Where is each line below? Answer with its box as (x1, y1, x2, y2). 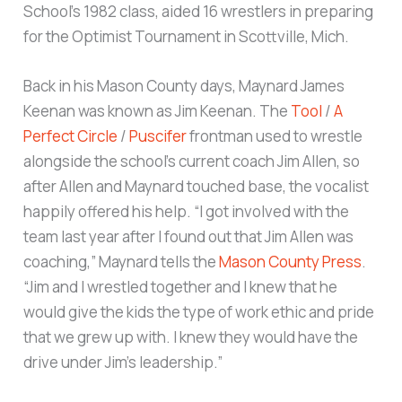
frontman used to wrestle (187, 126, 363, 147)
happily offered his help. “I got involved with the (23, 201, 350, 223)
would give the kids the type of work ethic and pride (23, 301, 375, 323)
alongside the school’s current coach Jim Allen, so (23, 151, 361, 172)
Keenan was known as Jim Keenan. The (23, 100, 292, 122)
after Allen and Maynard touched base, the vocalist (23, 176, 370, 197)
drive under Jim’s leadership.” (23, 352, 223, 373)
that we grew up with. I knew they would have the (23, 327, 359, 348)
